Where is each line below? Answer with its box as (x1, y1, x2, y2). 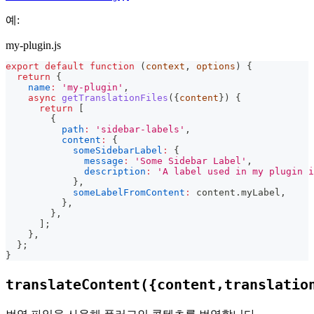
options (191, 60, 235, 71)
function (90, 60, 135, 71)
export (6, 60, 39, 71)
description (84, 165, 146, 177)
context (146, 60, 185, 71)
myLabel (241, 186, 280, 198)
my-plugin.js (6, 39, 61, 51)
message (84, 155, 123, 166)
